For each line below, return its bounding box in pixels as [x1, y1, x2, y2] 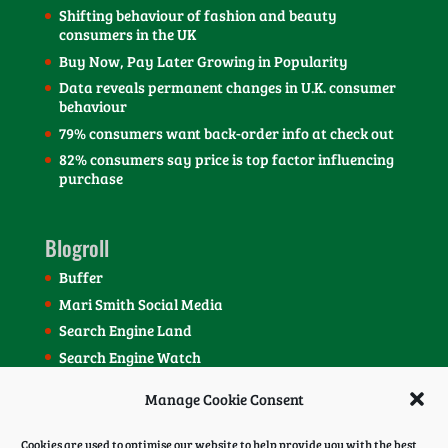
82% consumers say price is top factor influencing [58, 149, 394, 170]
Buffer [58, 267, 103, 288]
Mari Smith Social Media [58, 293, 223, 314]
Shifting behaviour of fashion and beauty [58, 5, 337, 26]
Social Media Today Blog [58, 399, 221, 420]
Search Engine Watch [58, 346, 201, 367]
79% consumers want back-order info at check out [58, 122, 394, 143]
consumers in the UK [58, 24, 196, 45]
